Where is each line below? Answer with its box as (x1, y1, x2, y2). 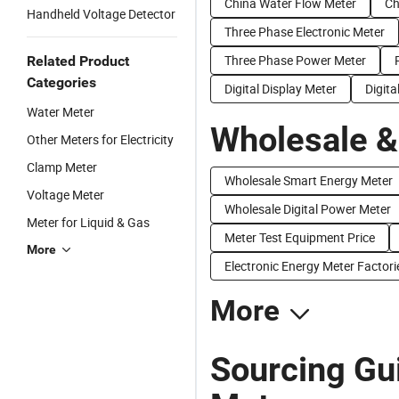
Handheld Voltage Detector (27, 5, 175, 22)
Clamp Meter (27, 159, 97, 175)
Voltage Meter (27, 186, 104, 203)
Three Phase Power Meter (224, 52, 366, 69)
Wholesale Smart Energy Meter (224, 172, 393, 189)
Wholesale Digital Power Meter (224, 200, 391, 217)
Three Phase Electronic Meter (224, 23, 385, 40)
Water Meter (27, 103, 94, 120)
